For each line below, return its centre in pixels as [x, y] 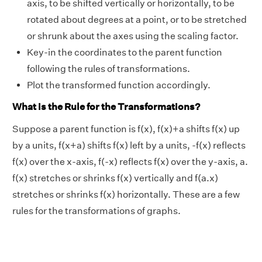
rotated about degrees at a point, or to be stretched [137, 19]
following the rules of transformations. [108, 68]
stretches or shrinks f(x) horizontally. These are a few [126, 195]
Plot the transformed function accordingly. [119, 85]
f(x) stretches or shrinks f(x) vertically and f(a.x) [115, 178]
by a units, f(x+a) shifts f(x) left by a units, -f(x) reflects [129, 146]
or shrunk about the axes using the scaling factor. [133, 36]
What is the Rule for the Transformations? [106, 107]
